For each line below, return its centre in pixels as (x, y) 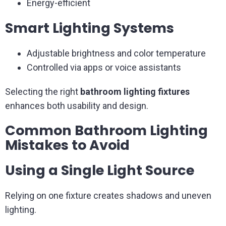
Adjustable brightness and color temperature (116, 53)
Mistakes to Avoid (67, 145)
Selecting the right (43, 92)
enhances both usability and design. (77, 106)
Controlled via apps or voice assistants (104, 67)
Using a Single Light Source (100, 170)
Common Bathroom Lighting (106, 130)
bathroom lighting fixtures (135, 92)
